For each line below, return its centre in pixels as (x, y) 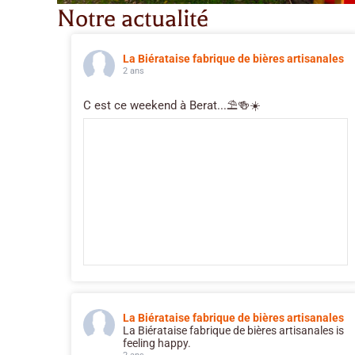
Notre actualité (133, 18)
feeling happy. (157, 343)
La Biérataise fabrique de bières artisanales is (233, 330)
